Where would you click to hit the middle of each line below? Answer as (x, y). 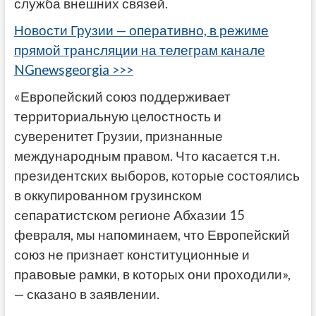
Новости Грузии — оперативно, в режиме (141, 30)
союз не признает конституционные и (132, 254)
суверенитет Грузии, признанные (118, 136)
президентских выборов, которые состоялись (157, 175)
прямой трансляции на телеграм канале (139, 50)
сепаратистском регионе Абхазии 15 (129, 215)
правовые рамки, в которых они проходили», (152, 274)
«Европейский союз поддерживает (122, 96)
